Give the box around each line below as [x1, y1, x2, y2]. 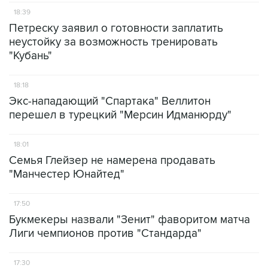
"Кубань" [9, 49, 52, 63]
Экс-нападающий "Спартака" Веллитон [9, 95, 211, 108]
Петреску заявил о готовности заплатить [9, 22, 223, 35]
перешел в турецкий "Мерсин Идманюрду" [9, 108, 232, 122]
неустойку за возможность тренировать [9, 35, 218, 49]
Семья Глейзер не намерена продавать [9, 154, 215, 167]
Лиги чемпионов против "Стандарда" [9, 227, 202, 240]
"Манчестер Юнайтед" [9, 167, 124, 181]
